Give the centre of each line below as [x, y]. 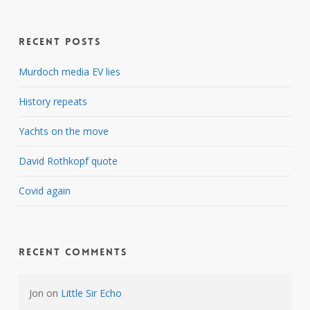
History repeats [53, 101]
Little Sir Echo [91, 293]
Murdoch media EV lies [69, 71]
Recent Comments [73, 252]
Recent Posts [60, 41]
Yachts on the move [63, 131]
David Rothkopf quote [68, 161]
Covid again [44, 190]
